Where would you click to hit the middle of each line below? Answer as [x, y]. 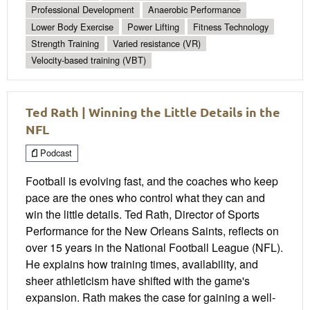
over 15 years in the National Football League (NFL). [154, 248]
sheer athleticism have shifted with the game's [138, 281]
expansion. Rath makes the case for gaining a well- [151, 298]
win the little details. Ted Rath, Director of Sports [143, 215]
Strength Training [65, 44]
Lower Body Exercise [72, 26]
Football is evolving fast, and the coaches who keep [152, 181]
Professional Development [83, 10]
